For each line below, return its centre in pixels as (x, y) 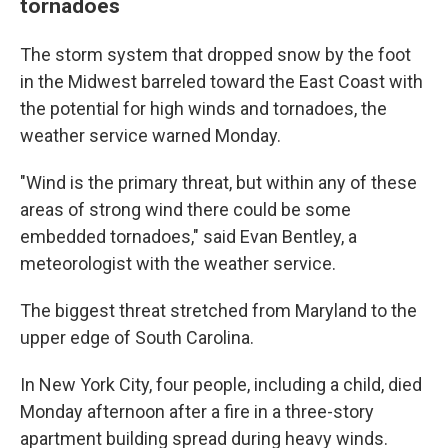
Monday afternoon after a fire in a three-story (197, 411)
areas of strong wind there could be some (185, 209)
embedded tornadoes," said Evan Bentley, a (188, 236)
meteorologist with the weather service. (178, 263)
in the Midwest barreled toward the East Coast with (221, 81)
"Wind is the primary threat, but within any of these (218, 182)
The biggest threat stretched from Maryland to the (218, 310)
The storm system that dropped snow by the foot (215, 54)
